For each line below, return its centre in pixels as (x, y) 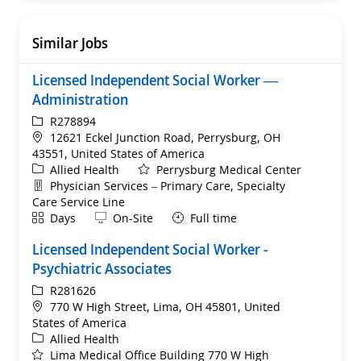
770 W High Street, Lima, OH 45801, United (165, 306)
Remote (115, 217)
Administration (80, 99)
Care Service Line (79, 201)
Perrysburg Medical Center (229, 169)
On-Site (133, 218)
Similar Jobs (70, 42)
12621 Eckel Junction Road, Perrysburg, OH (165, 137)
